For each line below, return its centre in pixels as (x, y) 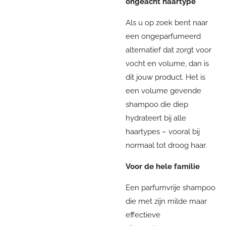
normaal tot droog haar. (166, 145)
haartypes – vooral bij (163, 131)
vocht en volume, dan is (167, 63)
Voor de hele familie (163, 166)
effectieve (143, 215)
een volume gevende (163, 91)
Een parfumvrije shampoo (171, 187)
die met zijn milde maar (166, 201)
